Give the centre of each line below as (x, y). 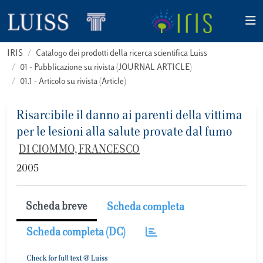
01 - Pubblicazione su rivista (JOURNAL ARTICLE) (106, 68)
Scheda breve (57, 207)
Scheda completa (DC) (76, 233)
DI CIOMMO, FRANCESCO (79, 150)
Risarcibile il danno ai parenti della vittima (129, 116)
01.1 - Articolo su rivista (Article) (73, 82)
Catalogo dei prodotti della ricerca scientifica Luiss (122, 54)
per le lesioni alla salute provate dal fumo (124, 133)
